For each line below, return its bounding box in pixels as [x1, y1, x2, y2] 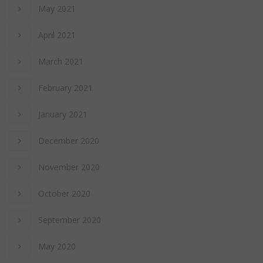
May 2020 [38, 240, 76, 252]
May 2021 [38, 2, 76, 14]
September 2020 [38, 214, 101, 225]
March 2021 [38, 55, 83, 67]
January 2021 [38, 108, 87, 120]
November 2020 [38, 161, 100, 173]
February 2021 [38, 82, 93, 93]
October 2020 [38, 187, 90, 199]
